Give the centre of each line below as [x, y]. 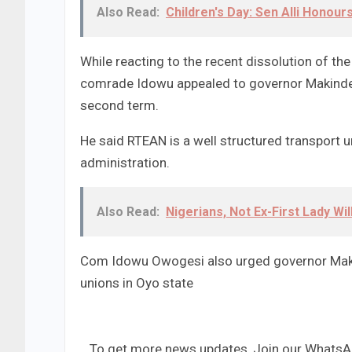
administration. [125, 163]
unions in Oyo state [137, 283]
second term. [119, 106]
